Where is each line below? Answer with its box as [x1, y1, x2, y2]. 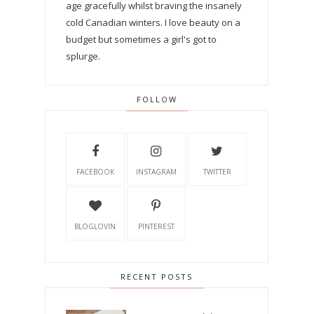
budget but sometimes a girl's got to [66, 33, 217, 46]
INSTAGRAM [135, 167, 177, 177]
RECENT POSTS [121, 271, 193, 282]
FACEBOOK [76, 167, 114, 177]
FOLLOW [136, 94, 177, 105]
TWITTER [203, 167, 231, 177]
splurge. [66, 50, 100, 63]
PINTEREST [137, 221, 175, 232]
